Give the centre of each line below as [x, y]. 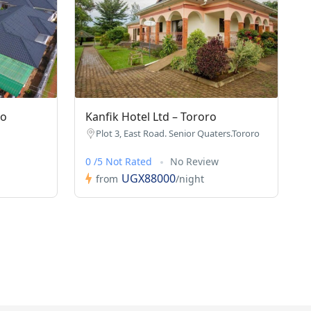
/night [190, 178]
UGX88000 [148, 179]
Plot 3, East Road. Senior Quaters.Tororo [177, 134]
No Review [194, 162]
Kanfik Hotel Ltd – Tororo [151, 117]
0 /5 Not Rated [120, 162]
